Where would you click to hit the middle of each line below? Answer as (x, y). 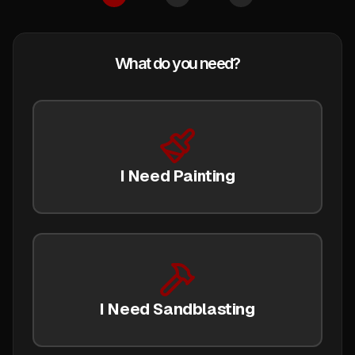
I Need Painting (177, 176)
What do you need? (177, 63)
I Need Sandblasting (177, 309)
